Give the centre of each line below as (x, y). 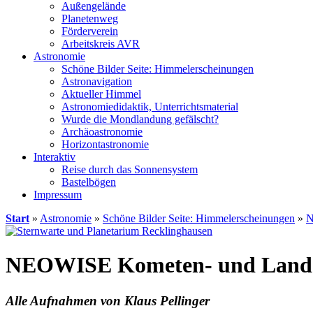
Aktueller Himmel (101, 94)
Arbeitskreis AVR (101, 44)
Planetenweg (90, 19)
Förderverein (90, 31)
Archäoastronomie (102, 132)
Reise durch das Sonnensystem (130, 169)
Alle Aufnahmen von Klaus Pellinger (108, 300)
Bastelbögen (89, 182)
